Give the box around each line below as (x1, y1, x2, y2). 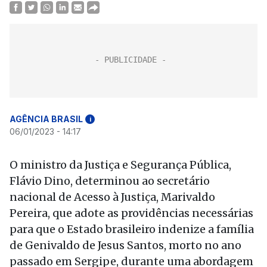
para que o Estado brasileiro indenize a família (10, 222, 254, 236)
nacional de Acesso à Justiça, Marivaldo (10, 190, 215, 204)
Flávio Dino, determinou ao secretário (10, 174, 210, 188)
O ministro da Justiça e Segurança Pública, (10, 158, 231, 172)
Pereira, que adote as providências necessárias (10, 206, 253, 220)
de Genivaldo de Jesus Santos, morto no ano (10, 238, 241, 252)
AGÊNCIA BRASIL (10, 114, 83, 124)
